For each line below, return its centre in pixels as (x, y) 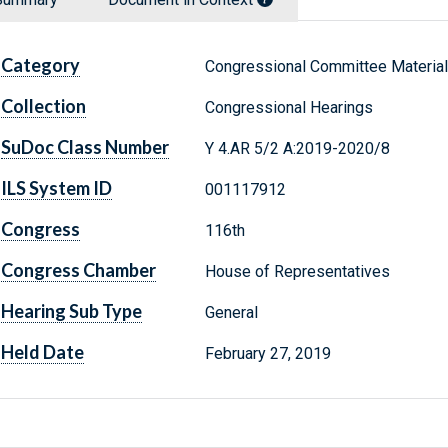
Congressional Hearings (288, 108)
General (231, 313)
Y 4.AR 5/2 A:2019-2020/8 (297, 149)
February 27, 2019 (267, 354)
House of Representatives (297, 272)
